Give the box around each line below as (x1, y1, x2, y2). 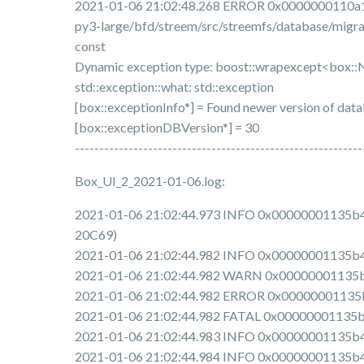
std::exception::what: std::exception (75, 79, 274, 95)
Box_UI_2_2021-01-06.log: (75, 173, 225, 189)
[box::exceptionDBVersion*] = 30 (75, 119, 259, 136)
